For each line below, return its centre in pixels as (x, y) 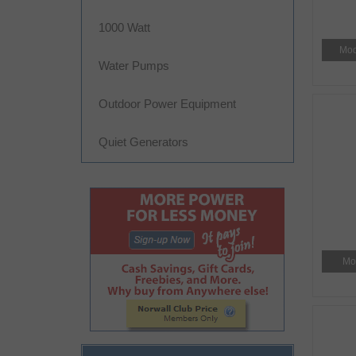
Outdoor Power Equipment (167, 104)
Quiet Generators (143, 142)
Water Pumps (134, 66)
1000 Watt (124, 27)
